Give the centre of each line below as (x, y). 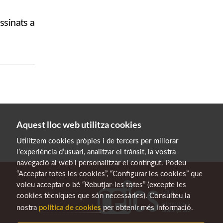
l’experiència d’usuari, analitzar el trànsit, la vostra (96, 152)
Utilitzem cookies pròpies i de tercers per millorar (97, 141)
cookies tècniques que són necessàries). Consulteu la (103, 196)
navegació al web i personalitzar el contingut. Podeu (101, 163)
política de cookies (70, 207)
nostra (28, 208)
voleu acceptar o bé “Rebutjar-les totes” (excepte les (101, 185)
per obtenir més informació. (147, 208)
